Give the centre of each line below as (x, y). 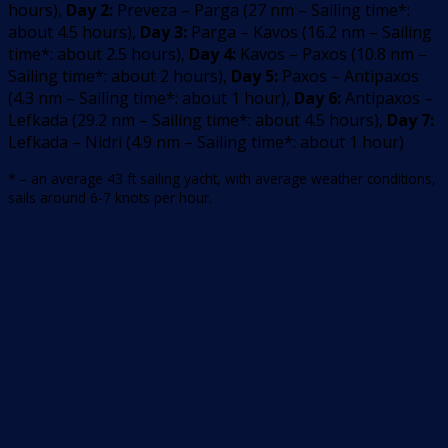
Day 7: (410, 120)
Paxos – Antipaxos (350, 76)
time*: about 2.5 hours (92, 54)
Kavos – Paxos (293, 54)
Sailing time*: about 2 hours (113, 76)
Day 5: (256, 76)
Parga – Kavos (244, 32)
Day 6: (319, 98)
